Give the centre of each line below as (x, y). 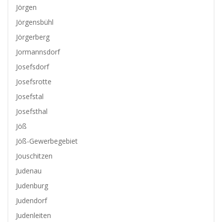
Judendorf (31, 200)
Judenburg (32, 186)
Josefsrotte (34, 82)
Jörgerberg (33, 37)
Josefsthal (32, 111)
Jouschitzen (34, 156)
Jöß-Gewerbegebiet (47, 141)
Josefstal (30, 96)
